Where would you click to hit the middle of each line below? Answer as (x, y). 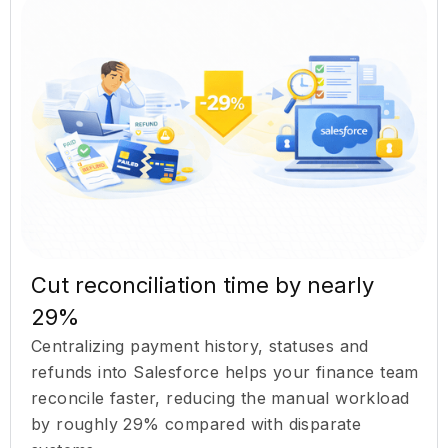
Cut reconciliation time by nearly (202, 284)
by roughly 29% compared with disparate (196, 423)
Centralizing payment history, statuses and (200, 345)
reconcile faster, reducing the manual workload (220, 397)
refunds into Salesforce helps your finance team (225, 371)
